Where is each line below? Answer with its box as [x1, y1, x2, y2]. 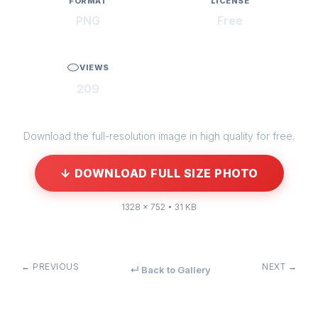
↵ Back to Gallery [130, 263, 211, 275]
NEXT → [262, 261, 297, 272]
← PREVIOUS [21, 261, 79, 272]
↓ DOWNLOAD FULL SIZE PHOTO [60, 165, 258, 180]
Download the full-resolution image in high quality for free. [23, 129, 295, 142]
